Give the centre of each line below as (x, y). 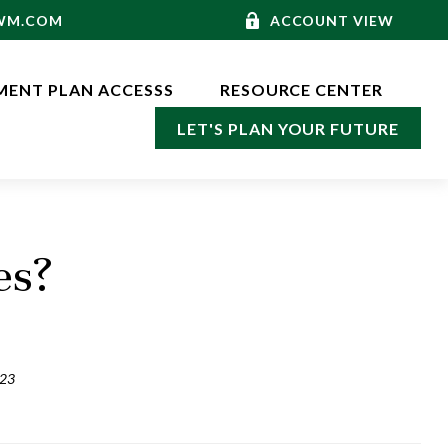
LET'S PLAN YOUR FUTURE (288, 129)
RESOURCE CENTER (301, 90)
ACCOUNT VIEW (332, 20)
